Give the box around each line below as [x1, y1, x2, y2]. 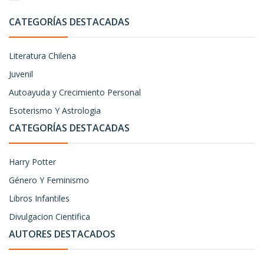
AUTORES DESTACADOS [9, 227, 115, 240]
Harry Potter [9, 156, 56, 167]
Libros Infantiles [9, 193, 70, 204]
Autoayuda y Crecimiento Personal [9, 87, 141, 98]
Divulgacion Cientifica [9, 211, 90, 222]
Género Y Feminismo [9, 174, 89, 186]
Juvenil [9, 68, 33, 80]
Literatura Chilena [9, 50, 76, 61]
